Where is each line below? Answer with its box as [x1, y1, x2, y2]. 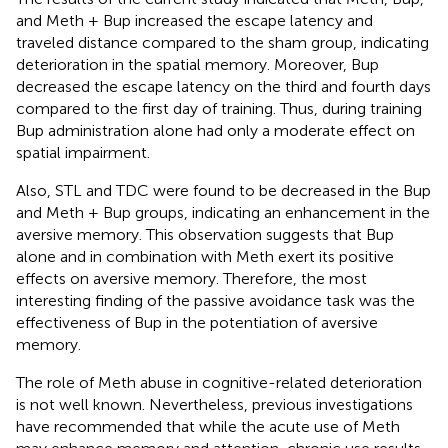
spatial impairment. [16, 142, 150, 162]
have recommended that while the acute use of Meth [16, 416, 400, 436]
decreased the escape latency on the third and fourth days [16, 76, 431, 96]
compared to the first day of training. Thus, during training [16, 98, 422, 118]
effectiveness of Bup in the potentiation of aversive [16, 312, 378, 332]
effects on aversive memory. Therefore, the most [16, 268, 367, 288]
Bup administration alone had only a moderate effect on [16, 120, 415, 140]
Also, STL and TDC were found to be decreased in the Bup [16, 180, 431, 200]
